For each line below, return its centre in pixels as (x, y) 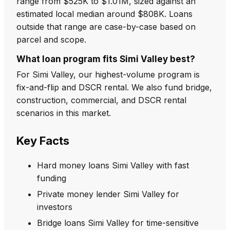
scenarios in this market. (64, 113)
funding (52, 178)
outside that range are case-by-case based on (106, 26)
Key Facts (43, 140)
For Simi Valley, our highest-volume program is (108, 74)
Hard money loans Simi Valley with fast (113, 165)
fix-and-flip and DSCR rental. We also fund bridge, (114, 87)
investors (55, 207)
